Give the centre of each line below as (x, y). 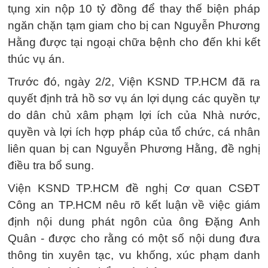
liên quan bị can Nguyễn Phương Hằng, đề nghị (134, 149)
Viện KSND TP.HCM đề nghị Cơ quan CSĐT (134, 188)
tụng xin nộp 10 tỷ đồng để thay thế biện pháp (134, 9)
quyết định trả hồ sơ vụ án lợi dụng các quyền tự (134, 98)
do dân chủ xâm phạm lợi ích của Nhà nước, (134, 115)
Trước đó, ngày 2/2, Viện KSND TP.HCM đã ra (134, 82)
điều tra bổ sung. (51, 165)
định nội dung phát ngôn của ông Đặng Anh (134, 222)
